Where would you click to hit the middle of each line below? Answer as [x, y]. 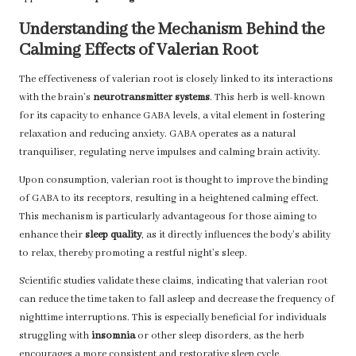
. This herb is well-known [267, 98]
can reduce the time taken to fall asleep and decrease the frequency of [177, 300]
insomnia [113, 337]
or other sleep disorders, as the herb [220, 337]
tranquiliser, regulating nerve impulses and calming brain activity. [170, 153]
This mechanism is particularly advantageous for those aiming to [168, 217]
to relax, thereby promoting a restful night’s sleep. [133, 254]
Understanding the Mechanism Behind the [172, 30]
